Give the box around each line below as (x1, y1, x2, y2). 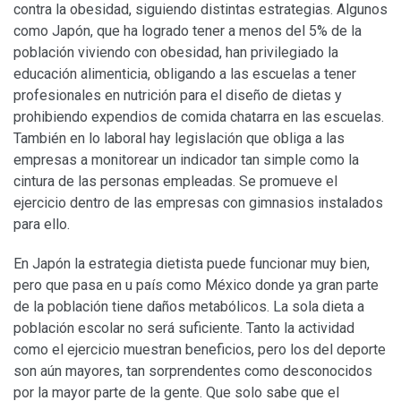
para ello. (13, 215, 70, 233)
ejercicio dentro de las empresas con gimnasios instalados (13, 193, 383, 211)
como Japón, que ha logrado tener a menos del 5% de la (13, 21, 362, 39)
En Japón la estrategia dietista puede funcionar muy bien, (13, 254, 370, 272)
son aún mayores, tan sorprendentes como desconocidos (13, 362, 372, 380)
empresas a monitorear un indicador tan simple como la (13, 150, 359, 168)
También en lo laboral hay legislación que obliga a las (13, 129, 345, 147)
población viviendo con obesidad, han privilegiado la (13, 43, 338, 61)
